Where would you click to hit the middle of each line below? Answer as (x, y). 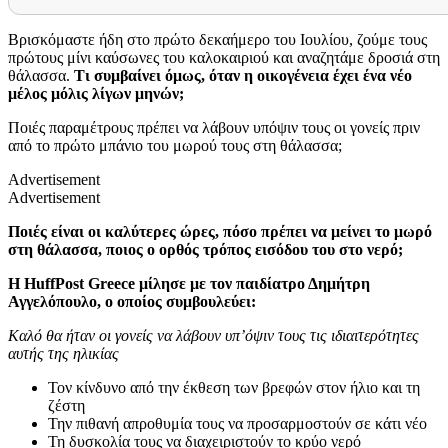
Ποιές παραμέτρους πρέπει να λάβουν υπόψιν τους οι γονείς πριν (214, 127)
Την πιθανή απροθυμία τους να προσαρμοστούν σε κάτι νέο (237, 423)
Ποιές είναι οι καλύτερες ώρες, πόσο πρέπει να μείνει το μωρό (220, 231)
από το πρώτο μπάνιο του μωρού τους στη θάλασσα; (177, 145)
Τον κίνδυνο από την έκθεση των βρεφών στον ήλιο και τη (234, 387)
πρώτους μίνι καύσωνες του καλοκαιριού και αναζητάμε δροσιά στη (224, 57)
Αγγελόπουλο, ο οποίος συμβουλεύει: (132, 301)
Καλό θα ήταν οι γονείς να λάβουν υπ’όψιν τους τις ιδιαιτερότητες (213, 335)
